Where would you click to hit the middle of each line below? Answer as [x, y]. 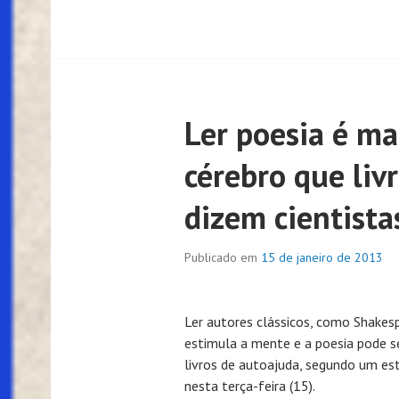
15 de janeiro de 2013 [322, 258]
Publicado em [223, 258]
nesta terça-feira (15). [250, 386]
